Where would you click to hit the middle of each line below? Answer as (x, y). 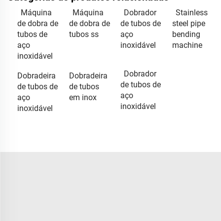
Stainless (191, 12)
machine (187, 45)
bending (186, 34)
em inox (83, 97)
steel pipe (188, 23)
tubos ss (84, 34)
